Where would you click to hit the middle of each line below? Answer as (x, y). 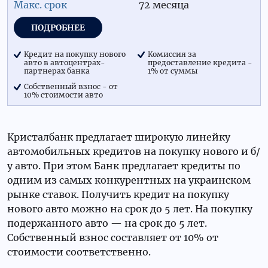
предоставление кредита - (200, 63)
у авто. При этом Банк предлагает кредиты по (124, 166)
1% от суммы (173, 71)
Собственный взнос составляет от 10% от (113, 237)
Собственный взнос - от (71, 86)
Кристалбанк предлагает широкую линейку (119, 137)
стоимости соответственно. (79, 252)
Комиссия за (172, 54)
